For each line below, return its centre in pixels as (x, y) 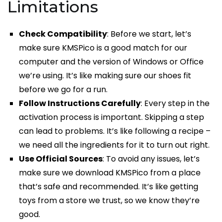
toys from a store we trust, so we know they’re (110, 201)
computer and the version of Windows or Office (111, 62)
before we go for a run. (63, 90)
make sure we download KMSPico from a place (110, 173)
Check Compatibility (63, 34)
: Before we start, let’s (149, 34)
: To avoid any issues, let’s (151, 159)
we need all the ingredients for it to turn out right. (114, 145)
